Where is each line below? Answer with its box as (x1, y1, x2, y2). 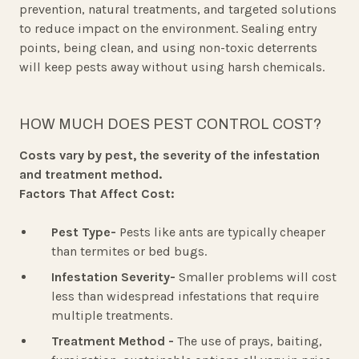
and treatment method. (19, 167, 162, 183)
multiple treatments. (51, 308, 172, 324)
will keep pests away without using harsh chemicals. (19, 59, 325, 75)
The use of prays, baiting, (177, 333, 322, 349)
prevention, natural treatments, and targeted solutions (19, 2, 337, 18)
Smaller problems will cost (179, 269, 337, 285)
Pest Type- (51, 224, 119, 240)
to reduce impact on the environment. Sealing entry (19, 21, 317, 37)
